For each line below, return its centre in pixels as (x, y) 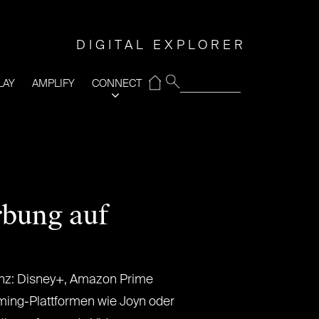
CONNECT (117, 84)
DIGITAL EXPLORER (161, 46)
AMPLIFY (53, 84)
